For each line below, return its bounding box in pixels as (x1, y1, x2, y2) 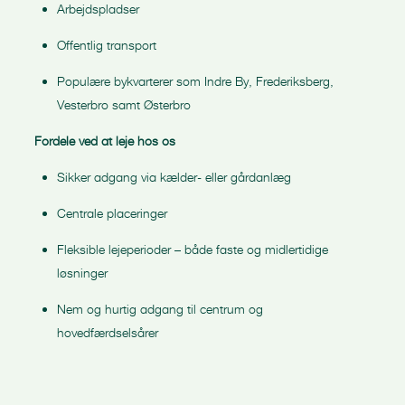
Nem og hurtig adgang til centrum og (57, 301, 263, 316)
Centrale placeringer (57, 205, 167, 221)
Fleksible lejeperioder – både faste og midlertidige (57, 241, 328, 257)
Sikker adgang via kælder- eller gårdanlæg (57, 169, 291, 184)
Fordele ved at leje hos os (34, 133, 175, 148)
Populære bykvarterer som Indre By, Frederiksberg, (57, 73, 334, 89)
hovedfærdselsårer (57, 325, 158, 340)
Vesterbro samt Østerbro (57, 97, 191, 112)
